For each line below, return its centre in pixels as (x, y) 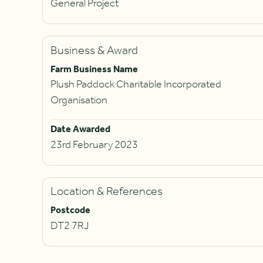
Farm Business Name (94, 69)
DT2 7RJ (69, 226)
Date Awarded (80, 129)
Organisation (79, 100)
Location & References (106, 192)
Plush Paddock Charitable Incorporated (136, 85)
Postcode (70, 210)
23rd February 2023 (94, 145)
